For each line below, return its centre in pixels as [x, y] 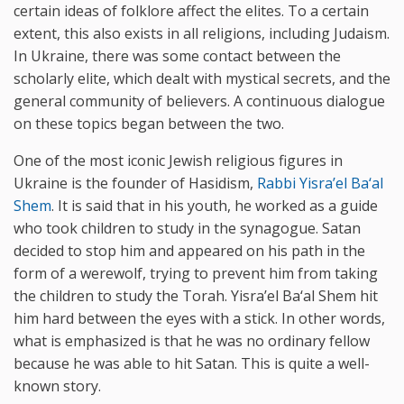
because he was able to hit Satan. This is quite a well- [192, 363]
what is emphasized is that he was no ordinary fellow [192, 340]
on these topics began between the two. [149, 123]
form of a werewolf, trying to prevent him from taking [196, 273]
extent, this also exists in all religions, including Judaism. [202, 33]
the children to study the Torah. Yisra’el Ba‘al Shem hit [196, 295]
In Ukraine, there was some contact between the [177, 55]
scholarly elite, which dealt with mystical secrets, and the [202, 78]
